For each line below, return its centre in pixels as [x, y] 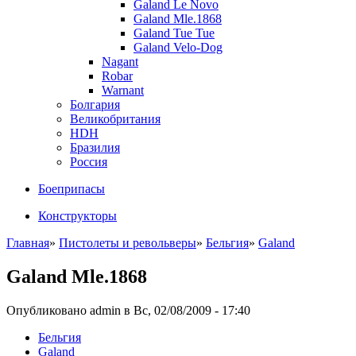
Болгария [95, 104]
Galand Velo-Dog [178, 47]
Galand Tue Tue [174, 33]
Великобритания [115, 118]
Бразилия [95, 147]
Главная [28, 242]
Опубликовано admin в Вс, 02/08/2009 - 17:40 [128, 310]
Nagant [120, 61]
